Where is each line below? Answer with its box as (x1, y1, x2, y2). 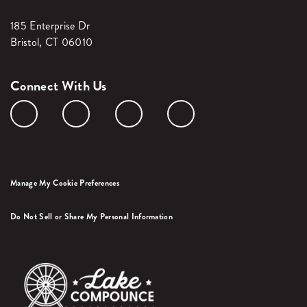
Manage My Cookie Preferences (10, 177, 119, 190)
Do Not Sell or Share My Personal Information (10, 210, 173, 223)
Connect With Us (10, 76, 107, 97)
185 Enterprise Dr (10, 18, 90, 34)
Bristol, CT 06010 (10, 34, 93, 51)
